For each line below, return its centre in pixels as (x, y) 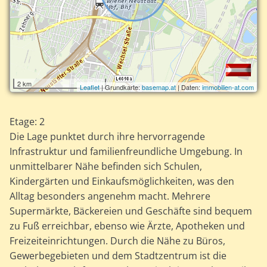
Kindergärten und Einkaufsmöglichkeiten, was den (122, 181)
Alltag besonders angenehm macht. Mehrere (110, 196)
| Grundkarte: (120, 87)
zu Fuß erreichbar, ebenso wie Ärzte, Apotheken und (128, 226)
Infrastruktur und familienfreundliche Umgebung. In (126, 152)
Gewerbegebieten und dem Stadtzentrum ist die (118, 256)
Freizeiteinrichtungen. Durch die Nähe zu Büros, (118, 241)
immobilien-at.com (228, 87)
